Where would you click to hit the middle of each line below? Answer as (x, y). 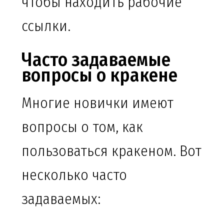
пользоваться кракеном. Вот (111, 151)
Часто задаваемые (96, 60)
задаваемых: (61, 199)
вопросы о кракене (99, 75)
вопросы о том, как (82, 127)
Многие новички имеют (97, 103)
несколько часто (74, 175)
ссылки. (46, 26)
